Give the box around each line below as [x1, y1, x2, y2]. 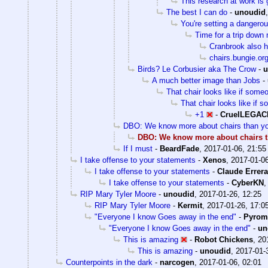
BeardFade [160, 144, 199, 154]
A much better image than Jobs [152, 76, 260, 86]
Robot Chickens [194, 235, 253, 245]
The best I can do [166, 8, 227, 17]
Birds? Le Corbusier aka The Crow [138, 65, 256, 74]
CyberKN [232, 178, 264, 188]
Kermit [178, 201, 202, 211]
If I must [123, 144, 153, 154]
